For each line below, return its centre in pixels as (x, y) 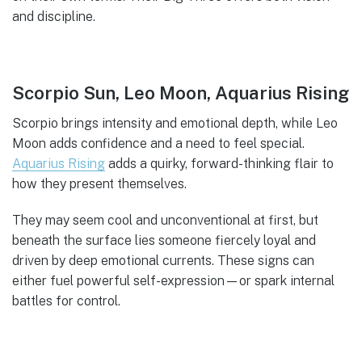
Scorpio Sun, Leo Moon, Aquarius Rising (181, 93)
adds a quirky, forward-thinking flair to (219, 164)
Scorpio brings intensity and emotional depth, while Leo (175, 124)
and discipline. (54, 17)
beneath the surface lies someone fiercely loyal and (164, 240)
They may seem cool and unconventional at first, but (165, 220)
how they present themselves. (101, 184)
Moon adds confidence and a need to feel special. (158, 144)
